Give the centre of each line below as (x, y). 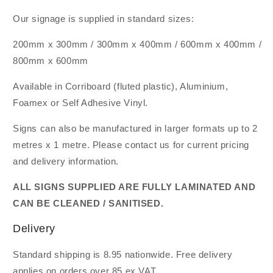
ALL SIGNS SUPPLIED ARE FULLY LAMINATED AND (134, 186)
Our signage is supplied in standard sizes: (104, 18)
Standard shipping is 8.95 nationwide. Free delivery (123, 255)
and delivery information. (66, 161)
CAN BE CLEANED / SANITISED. (88, 203)
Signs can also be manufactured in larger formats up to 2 (135, 128)
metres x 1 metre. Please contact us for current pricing (131, 144)
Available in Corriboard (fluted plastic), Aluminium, (121, 86)
